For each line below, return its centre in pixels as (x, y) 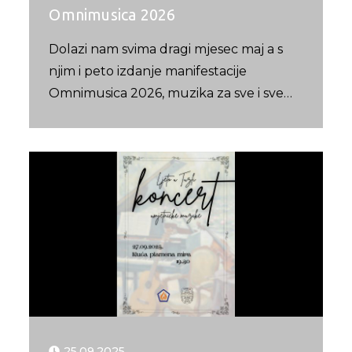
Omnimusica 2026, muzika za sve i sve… (171, 93)
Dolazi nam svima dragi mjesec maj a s (166, 49)
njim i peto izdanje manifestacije (148, 71)
